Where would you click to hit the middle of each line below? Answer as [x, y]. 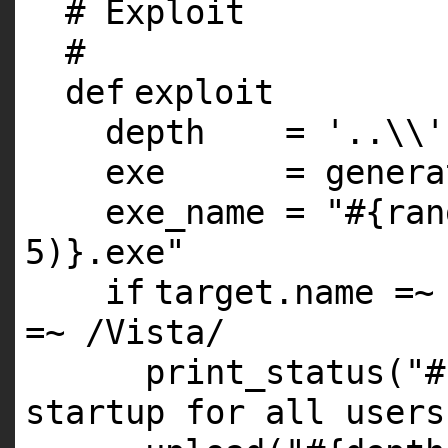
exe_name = [215, 212]
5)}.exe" [105, 252]
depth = [215, 132]
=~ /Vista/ [125, 332]
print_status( [275, 372]
